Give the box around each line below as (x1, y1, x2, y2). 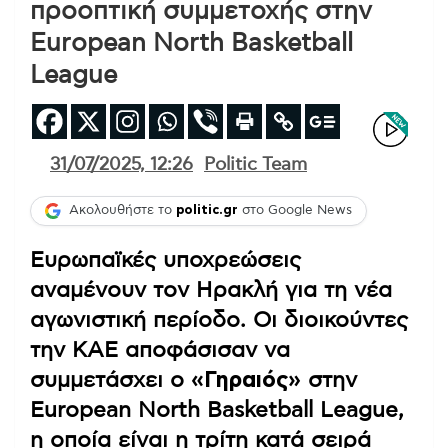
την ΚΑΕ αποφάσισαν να (30, 338, 290, 361)
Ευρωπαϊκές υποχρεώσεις (30, 248, 301, 271)
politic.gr (176, 204, 238, 218)
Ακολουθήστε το (69, 204, 176, 218)
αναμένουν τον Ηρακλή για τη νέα (30, 278, 392, 301)
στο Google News (238, 204, 352, 218)
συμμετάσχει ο (30, 368, 191, 391)
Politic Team (204, 155, 307, 174)
